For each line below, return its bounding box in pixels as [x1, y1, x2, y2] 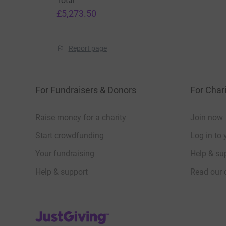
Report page [68, 44, 107, 52]
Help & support [35, 166, 88, 177]
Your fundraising [35, 148, 94, 158]
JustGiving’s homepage [35, 208, 118, 218]
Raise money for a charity [35, 112, 126, 122]
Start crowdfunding [35, 130, 104, 140]
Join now [190, 112, 223, 122]
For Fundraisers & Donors [35, 84, 136, 95]
